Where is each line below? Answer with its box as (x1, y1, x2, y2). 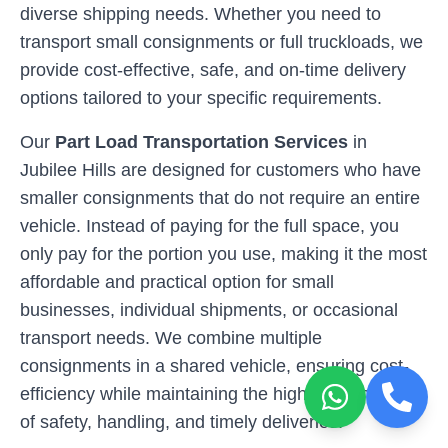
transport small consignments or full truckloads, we (20, 32, 423, 52)
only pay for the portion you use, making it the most (20, 244, 427, 264)
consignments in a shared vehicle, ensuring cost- (20, 356, 409, 376)
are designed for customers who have (116, 160, 421, 180)
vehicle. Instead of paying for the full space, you (20, 216, 399, 236)
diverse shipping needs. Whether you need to (20, 4, 381, 24)
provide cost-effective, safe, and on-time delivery (20, 60, 406, 80)
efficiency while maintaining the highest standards (20, 384, 415, 404)
